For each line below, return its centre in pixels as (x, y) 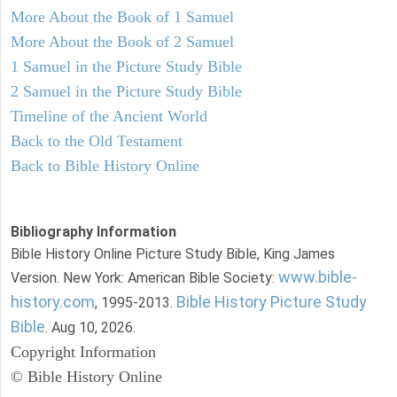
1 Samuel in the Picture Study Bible (126, 66)
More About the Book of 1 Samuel (122, 16)
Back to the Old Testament (97, 140)
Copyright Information (83, 351)
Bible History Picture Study (272, 301)
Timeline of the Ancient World (109, 116)
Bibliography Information (93, 231)
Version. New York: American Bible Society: (144, 277)
